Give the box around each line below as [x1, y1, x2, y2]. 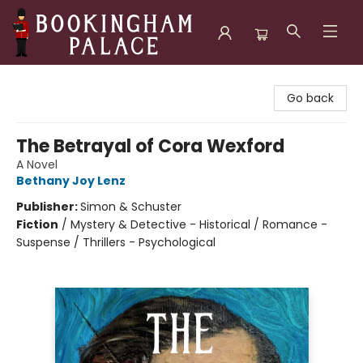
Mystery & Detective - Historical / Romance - [70, 216, 327, 233]
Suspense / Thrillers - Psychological [16, 234, 216, 250]
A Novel [16, 156, 58, 173]
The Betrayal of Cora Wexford [16, 134, 284, 159]
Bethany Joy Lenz [16, 173, 126, 189]
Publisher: [16, 199, 80, 215]
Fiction [16, 216, 58, 233]
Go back [287, 90, 334, 106]
